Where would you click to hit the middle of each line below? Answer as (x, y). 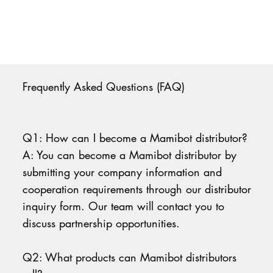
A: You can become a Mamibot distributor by (130, 155)
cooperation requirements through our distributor (137, 189)
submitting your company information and (122, 172)
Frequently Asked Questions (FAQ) (104, 87)
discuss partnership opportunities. (101, 223)
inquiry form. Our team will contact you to (124, 206)
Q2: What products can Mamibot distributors (130, 257)
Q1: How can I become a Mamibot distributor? (135, 138)
